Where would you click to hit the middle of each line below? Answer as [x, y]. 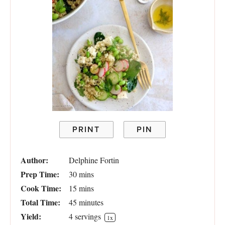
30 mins [81, 174]
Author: [34, 160]
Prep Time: [40, 174]
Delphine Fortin [94, 160]
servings [88, 216]
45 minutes [86, 202]
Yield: [31, 216]
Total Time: [40, 202]
